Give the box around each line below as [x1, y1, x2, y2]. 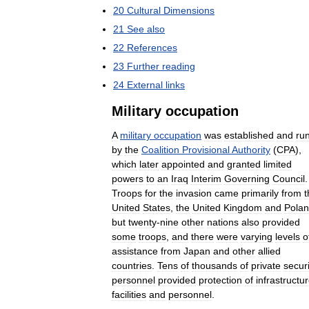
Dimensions [163, 4, 215, 16]
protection [199, 274, 242, 286]
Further [127, 60, 159, 72]
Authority [232, 143, 270, 155]
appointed [161, 158, 205, 170]
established [224, 129, 274, 141]
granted [227, 158, 261, 170]
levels [275, 230, 300, 242]
